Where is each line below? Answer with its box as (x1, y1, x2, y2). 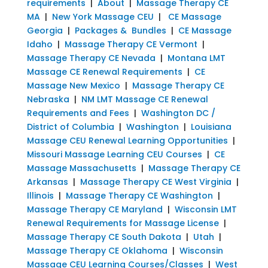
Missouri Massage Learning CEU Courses (26, 148, 202, 160)
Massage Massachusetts (26, 162, 136, 174)
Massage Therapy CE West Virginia (80, 175, 232, 188)
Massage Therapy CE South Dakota (26, 230, 181, 243)
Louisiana (188, 120, 232, 133)
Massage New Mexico (26, 79, 120, 92)
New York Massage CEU (51, 10, 154, 23)
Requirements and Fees (26, 106, 129, 119)
